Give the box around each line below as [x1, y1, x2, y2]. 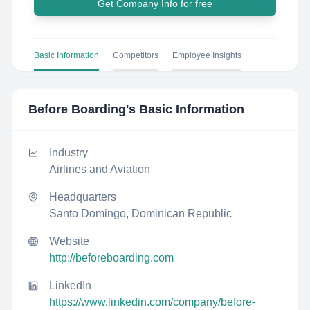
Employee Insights [172, 51, 241, 60]
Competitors [113, 51, 158, 60]
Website [49, 235, 89, 247]
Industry [49, 147, 88, 158]
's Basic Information [126, 102, 244, 116]
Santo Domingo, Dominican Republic [49, 208, 232, 219]
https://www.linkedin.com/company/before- [49, 296, 255, 308]
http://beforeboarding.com [49, 252, 174, 264]
